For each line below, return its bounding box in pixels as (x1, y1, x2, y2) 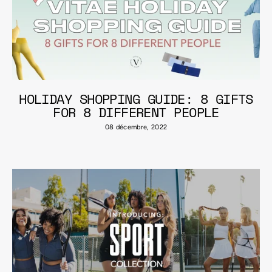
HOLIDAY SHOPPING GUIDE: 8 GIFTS (19, 89, 253, 109)
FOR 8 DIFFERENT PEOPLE (53, 102, 219, 122)
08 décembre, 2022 (104, 123, 168, 131)
